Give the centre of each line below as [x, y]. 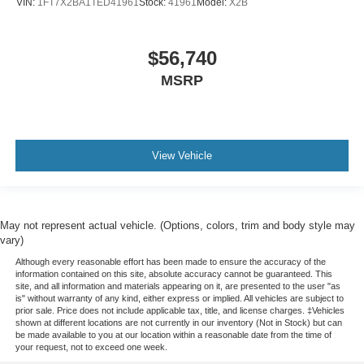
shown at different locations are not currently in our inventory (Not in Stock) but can [178, 323]
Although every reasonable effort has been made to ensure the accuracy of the [170, 262]
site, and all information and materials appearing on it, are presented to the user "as [178, 286]
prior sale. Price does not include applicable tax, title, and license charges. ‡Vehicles [180, 311]
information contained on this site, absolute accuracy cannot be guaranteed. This [173, 274]
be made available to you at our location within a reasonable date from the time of [173, 335]
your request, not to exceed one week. [91, 347]
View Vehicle [182, 155]
